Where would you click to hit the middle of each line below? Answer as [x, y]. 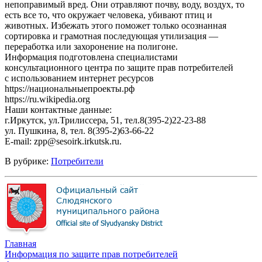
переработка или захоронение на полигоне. [91, 46]
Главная [20, 243]
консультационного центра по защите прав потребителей [119, 67]
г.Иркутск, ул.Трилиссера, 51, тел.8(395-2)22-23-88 [105, 120]
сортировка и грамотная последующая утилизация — [111, 36]
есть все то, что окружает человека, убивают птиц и [108, 15]
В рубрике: [28, 161]
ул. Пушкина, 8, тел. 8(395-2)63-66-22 [79, 130]
